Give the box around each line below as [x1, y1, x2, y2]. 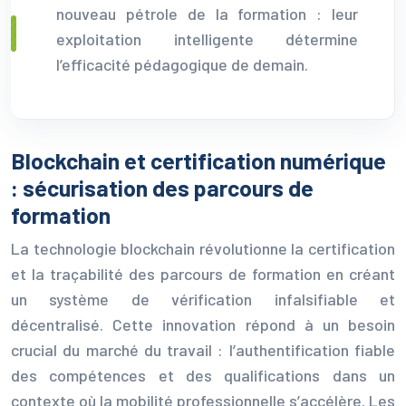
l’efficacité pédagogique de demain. [56, 53, 308, 74]
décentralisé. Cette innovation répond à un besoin [11, 314, 395, 334]
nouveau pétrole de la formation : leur [56, 3, 358, 24]
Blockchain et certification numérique [11, 146, 386, 174]
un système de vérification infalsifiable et [11, 288, 395, 309]
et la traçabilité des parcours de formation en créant [11, 263, 395, 284]
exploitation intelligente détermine [56, 28, 358, 49]
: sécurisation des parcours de [11, 173, 314, 201]
